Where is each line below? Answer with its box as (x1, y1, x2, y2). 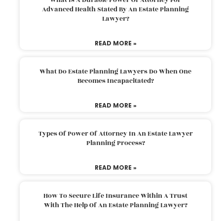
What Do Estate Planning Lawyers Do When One (39, 66, 191, 76)
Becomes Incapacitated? (77, 75, 154, 86)
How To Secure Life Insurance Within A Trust (43, 190, 187, 201)
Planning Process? (86, 138, 145, 148)
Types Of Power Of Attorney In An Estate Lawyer (38, 128, 193, 139)
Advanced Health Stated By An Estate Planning (42, 4, 189, 14)
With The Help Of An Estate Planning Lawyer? (43, 200, 187, 210)
